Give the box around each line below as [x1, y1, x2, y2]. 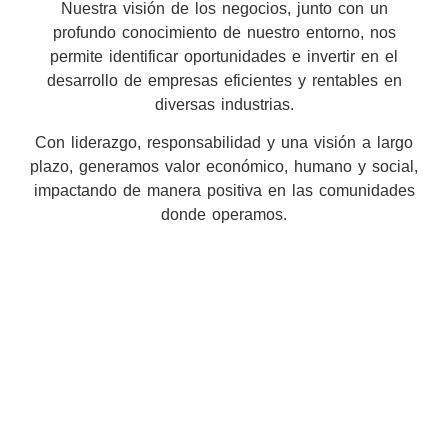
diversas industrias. [154, 96, 294, 114]
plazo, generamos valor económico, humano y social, [30, 158, 418, 176]
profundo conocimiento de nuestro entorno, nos [52, 24, 396, 42]
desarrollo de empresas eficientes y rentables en [46, 72, 402, 90]
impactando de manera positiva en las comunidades [33, 182, 415, 200]
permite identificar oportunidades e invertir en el [50, 48, 398, 66]
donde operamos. [161, 206, 287, 224]
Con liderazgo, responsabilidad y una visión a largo [35, 134, 413, 152]
